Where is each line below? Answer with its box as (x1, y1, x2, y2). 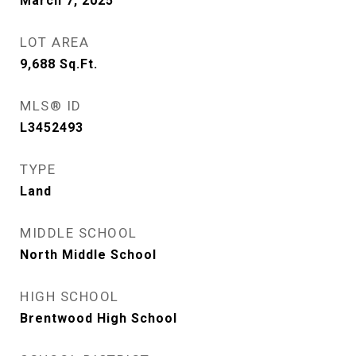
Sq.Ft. (60, 56, 98, 72)
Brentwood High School (20, 311, 177, 326)
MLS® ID (20, 98, 82, 114)
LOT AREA (20, 34, 89, 50)
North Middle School (20, 247, 157, 262)
